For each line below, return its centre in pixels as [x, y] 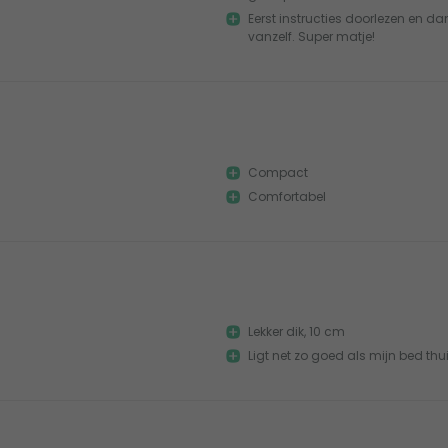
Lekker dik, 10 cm [296, 331]
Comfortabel [287, 196]
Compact [278, 172]
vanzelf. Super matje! [311, 37]
